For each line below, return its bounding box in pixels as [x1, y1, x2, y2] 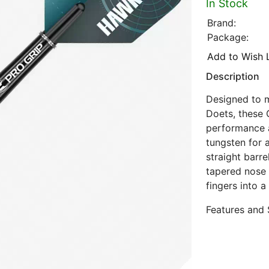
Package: [207, 31, 249, 43]
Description [206, 70, 260, 83]
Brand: [207, 17, 237, 29]
